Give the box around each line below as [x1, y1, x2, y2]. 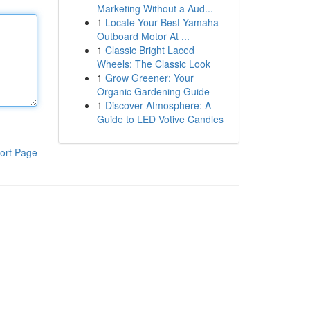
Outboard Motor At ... [96, 29, 190, 43]
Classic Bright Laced [104, 43, 194, 57]
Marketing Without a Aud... [96, 1, 213, 15]
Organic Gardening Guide [96, 84, 210, 98]
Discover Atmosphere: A [104, 98, 211, 112]
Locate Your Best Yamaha [104, 15, 219, 29]
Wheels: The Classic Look [96, 57, 210, 71]
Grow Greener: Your [104, 71, 194, 84]
